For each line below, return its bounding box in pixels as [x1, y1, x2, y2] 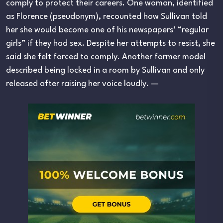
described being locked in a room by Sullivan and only [6, 66, 205, 75]
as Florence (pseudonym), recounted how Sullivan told [6, 12, 207, 21]
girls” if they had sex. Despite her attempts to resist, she [6, 39, 215, 48]
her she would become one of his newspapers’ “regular [6, 26, 209, 35]
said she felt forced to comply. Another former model [6, 53, 206, 62]
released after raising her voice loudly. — [6, 80, 159, 89]
